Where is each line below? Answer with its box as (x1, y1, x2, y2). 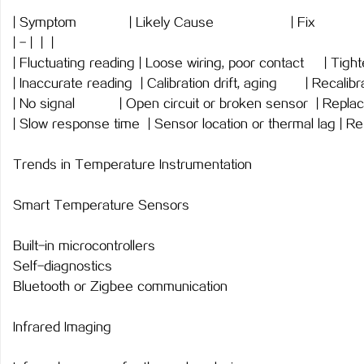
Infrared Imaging (13, 321, 111, 335)
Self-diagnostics (13, 260, 112, 274)
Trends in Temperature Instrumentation (13, 158, 252, 172)
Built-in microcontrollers (13, 240, 155, 253)
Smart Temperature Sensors (13, 199, 189, 213)
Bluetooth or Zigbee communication (13, 280, 227, 294)
